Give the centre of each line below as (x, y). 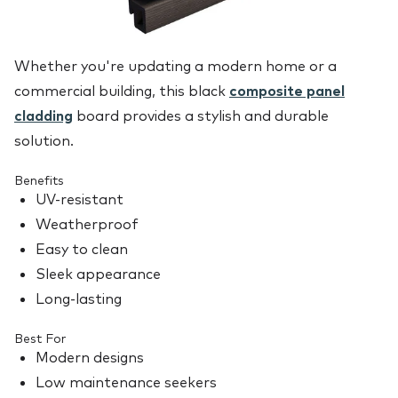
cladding (44, 116)
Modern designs (90, 358)
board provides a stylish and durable (201, 116)
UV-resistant (80, 199)
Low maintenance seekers (126, 382)
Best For (40, 339)
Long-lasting (79, 299)
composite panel (287, 91)
